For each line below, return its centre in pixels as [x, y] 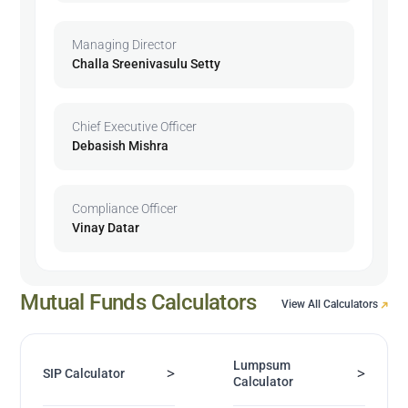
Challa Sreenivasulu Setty [147, 63]
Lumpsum [262, 365]
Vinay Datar [106, 227]
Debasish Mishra [121, 145]
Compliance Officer [125, 208]
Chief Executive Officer [135, 126]
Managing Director [125, 44]
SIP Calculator [84, 373]
